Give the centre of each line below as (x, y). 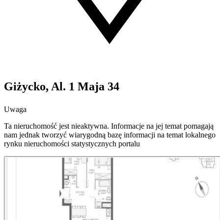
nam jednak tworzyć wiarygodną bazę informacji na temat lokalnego (110, 135)
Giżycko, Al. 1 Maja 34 (62, 87)
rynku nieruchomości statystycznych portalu (72, 144)
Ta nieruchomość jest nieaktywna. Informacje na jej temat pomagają (109, 126)
